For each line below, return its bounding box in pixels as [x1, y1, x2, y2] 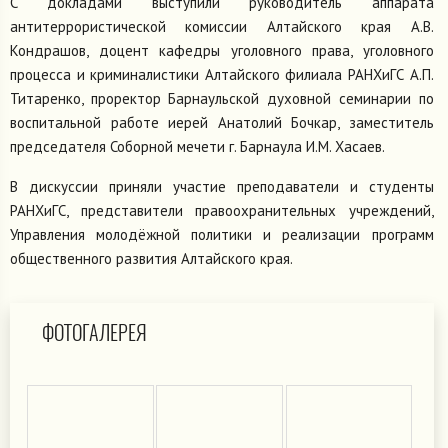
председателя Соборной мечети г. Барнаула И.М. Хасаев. [10, 136, 392, 156]
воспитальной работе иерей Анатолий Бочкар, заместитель [10, 112, 434, 132]
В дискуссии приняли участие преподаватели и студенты [10, 176, 434, 196]
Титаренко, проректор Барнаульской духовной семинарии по [10, 88, 434, 108]
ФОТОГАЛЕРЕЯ [42, 318, 147, 346]
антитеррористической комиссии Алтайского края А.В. [10, 16, 434, 36]
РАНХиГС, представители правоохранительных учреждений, [10, 200, 434, 220]
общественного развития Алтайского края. [10, 248, 296, 268]
